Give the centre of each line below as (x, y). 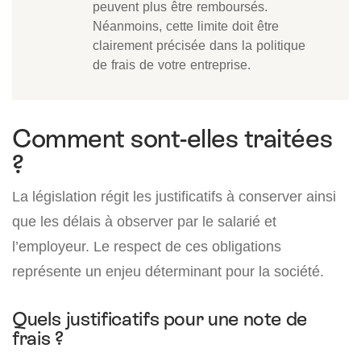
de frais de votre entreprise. (172, 65)
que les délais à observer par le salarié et (144, 222)
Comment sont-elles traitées (172, 139)
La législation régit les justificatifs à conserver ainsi (174, 197)
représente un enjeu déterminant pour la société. (168, 272)
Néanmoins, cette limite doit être (186, 26)
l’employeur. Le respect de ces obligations (147, 247)
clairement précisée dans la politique (199, 46)
